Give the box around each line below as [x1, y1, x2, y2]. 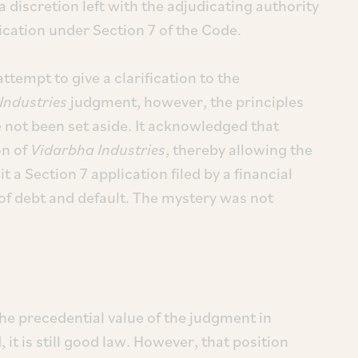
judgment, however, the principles [67, 91, 304, 112]
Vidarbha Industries [30, 139, 165, 160]
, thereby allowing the [165, 139, 312, 160]
